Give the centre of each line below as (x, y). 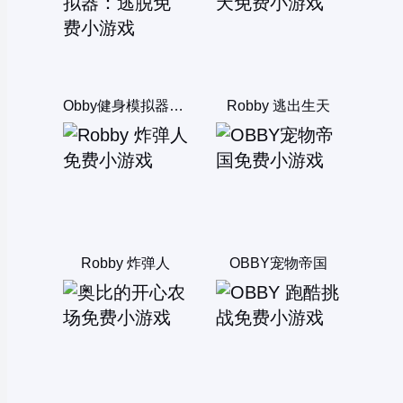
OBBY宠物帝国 (278, 264)
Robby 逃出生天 (278, 106)
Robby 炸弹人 (125, 264)
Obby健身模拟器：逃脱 (176, 106)
